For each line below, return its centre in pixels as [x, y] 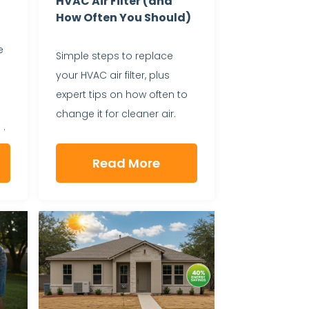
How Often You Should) [123, 18]
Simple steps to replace [114, 56]
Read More [127, 163]
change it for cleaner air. [116, 114]
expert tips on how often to [121, 95]
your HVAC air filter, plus [112, 76]
